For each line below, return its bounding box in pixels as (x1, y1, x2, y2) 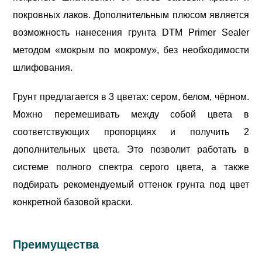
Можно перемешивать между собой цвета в (13, 109, 249, 119)
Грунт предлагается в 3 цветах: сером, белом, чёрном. (13, 91, 249, 102)
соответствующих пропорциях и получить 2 (13, 126, 249, 137)
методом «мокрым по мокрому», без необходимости (13, 44, 249, 55)
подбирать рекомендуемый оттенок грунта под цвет (13, 179, 249, 189)
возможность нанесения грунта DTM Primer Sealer (13, 27, 249, 37)
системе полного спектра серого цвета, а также (13, 161, 249, 172)
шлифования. (13, 62, 73, 73)
